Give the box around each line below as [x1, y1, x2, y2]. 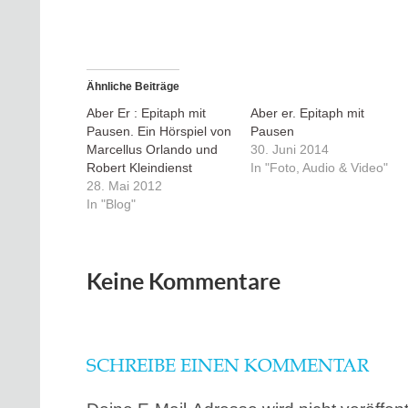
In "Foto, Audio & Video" [250, 160, 388, 175]
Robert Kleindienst [87, 160, 192, 175]
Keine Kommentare [87, 269, 280, 294]
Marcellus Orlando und [87, 142, 218, 157]
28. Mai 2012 [87, 178, 162, 193]
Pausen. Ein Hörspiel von [87, 124, 231, 138]
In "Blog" [87, 197, 136, 211]
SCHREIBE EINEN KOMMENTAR [87, 357, 369, 375]
